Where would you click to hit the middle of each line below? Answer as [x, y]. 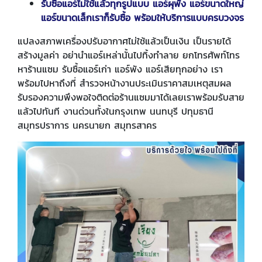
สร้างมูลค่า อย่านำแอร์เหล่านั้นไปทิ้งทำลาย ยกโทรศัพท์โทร [129, 55]
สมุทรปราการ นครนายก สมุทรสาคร [87, 125]
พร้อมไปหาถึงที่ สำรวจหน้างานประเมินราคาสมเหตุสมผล [125, 83]
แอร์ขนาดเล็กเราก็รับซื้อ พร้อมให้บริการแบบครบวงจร [142, 18]
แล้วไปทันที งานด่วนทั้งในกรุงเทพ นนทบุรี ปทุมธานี [116, 111]
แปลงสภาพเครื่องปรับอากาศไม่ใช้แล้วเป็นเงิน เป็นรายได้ [124, 41]
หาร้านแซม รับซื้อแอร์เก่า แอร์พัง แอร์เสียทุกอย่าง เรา [120, 69]
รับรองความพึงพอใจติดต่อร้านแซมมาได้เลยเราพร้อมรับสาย [131, 97]
